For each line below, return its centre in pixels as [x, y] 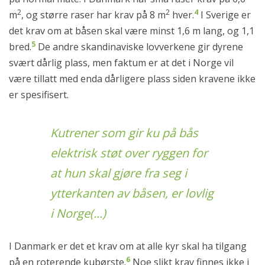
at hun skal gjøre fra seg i [119, 173]
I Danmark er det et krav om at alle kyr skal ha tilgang [128, 246]
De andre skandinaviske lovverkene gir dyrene [139, 47]
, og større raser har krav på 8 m [93, 15]
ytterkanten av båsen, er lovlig [132, 193]
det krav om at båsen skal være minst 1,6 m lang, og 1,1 [132, 31]
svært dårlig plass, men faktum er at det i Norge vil [121, 63]
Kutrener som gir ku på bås [124, 133]
